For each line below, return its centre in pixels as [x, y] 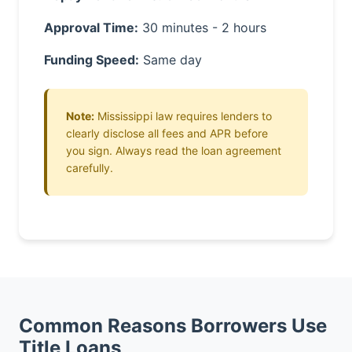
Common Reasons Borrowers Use [173, 326]
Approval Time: [91, 27]
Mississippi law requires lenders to [183, 116]
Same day [170, 60]
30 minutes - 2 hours [202, 27]
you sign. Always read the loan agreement [174, 150]
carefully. [90, 168]
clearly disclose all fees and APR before [167, 133]
